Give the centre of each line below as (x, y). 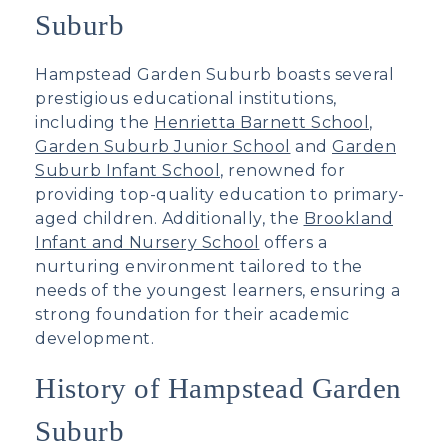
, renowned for (282, 170)
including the (94, 122)
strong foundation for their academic (192, 314)
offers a (293, 242)
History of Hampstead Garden (218, 387)
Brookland (348, 218)
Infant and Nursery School (147, 242)
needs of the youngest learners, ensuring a (217, 290)
